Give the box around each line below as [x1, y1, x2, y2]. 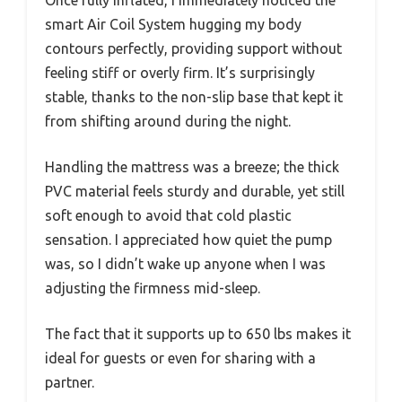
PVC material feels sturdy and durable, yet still [45, 182, 345, 199]
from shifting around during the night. [45, 112, 291, 129]
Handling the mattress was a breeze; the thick [45, 158, 339, 175]
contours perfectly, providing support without [45, 39, 342, 57]
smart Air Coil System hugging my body [45, 15, 301, 32]
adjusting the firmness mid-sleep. [45, 279, 260, 296]
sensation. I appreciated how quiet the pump [45, 231, 332, 248]
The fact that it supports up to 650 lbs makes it [45, 325, 351, 342]
